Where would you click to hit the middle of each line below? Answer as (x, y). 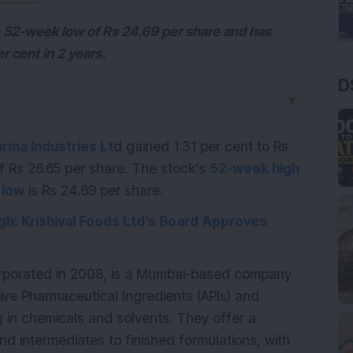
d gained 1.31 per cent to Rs (201, 147)
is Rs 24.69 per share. (94, 191)
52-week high (255, 169)
